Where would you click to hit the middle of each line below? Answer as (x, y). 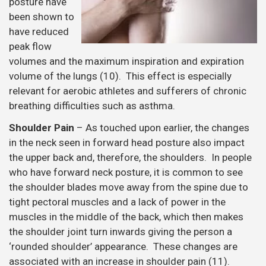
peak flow (30, 46)
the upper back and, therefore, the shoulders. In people (130, 158)
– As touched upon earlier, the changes (162, 128)
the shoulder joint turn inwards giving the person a (121, 232)
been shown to (42, 16)
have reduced (39, 31)
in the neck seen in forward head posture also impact (127, 143)
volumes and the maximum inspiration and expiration (126, 61)
